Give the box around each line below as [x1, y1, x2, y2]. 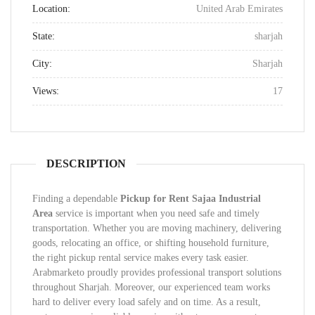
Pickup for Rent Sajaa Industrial [120, 193, 261, 204]
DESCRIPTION [46, 157, 126, 169]
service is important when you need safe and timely [53, 208, 259, 219]
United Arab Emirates [196, 4, 283, 14]
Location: [32, 4, 70, 14]
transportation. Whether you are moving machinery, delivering [32, 223, 281, 233]
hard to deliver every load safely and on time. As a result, [32, 297, 261, 307]
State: [32, 31, 55, 41]
